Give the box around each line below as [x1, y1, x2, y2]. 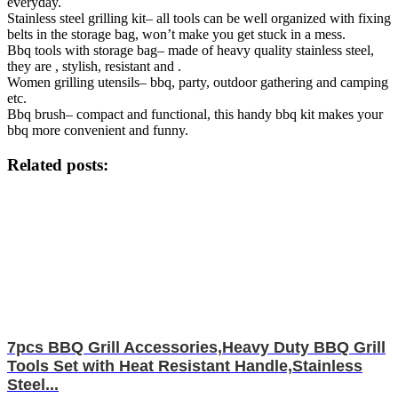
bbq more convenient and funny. [7, 123, 188, 139]
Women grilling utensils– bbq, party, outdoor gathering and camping [7, 75, 388, 91]
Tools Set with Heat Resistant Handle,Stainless [7, 356, 362, 375]
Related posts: [7, 155, 108, 174]
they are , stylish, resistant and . [7, 59, 181, 75]
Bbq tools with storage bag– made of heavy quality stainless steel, [7, 43, 374, 59]
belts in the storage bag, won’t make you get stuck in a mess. [7, 27, 346, 43]
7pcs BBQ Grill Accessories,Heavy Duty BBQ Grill [7, 338, 386, 356]
